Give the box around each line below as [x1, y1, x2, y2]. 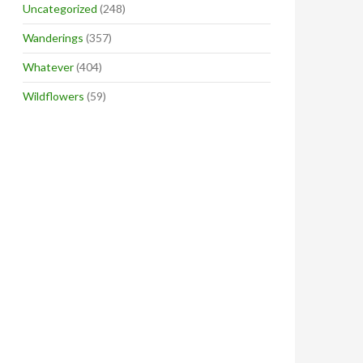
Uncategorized [23, 2, 97, 15]
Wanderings [23, 31, 83, 45]
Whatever [23, 60, 74, 74]
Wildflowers [23, 89, 84, 103]
